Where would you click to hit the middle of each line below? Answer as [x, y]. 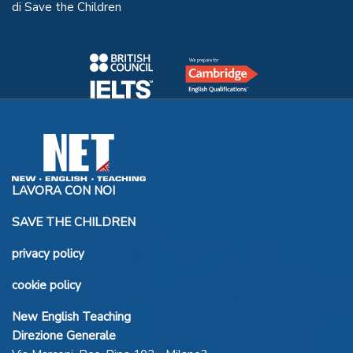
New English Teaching [71, 317]
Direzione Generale [64, 336]
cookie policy [46, 286]
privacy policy [48, 254]
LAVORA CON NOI [63, 191]
